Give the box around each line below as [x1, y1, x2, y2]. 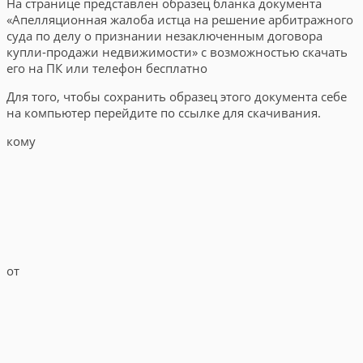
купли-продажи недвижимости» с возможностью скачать [6, 43, 348, 60]
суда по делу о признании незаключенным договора [6, 27, 322, 44]
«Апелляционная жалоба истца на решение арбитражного [6, 11, 353, 28]
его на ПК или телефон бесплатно [6, 59, 207, 76]
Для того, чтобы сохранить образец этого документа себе [6, 88, 347, 105]
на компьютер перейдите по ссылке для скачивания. [6, 104, 321, 121]
